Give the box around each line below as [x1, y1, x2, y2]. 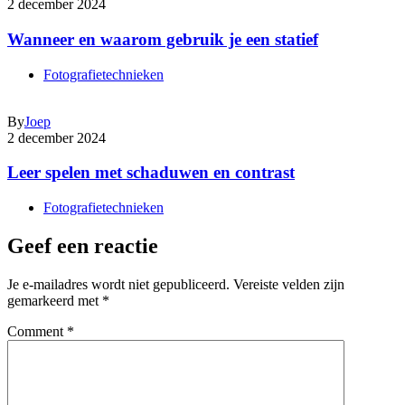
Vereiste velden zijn [233, 276, 344, 292]
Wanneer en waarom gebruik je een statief [7, 29, 318, 49]
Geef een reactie [7, 233, 158, 258]
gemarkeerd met [7, 292, 102, 308]
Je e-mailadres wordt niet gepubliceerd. [7, 276, 230, 292]
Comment [7, 323, 67, 339]
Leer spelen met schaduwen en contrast [7, 163, 295, 183]
